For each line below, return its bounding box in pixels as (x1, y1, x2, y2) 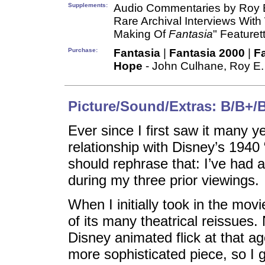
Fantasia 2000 (169, 47, 245, 59)
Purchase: (68, 47, 98, 53)
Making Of (114, 28, 169, 40)
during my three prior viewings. (68, 172, 259, 188)
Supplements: (68, 2, 108, 8)
